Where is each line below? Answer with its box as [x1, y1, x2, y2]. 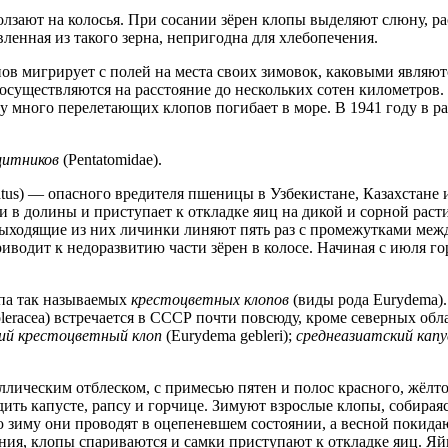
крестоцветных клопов [131, 291, 289, 309]
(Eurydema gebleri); [162, 327, 296, 345]
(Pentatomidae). [59, 151, 162, 169]
